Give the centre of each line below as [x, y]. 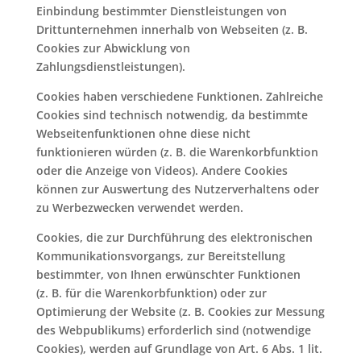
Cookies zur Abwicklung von [113, 48]
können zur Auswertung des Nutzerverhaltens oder [177, 189]
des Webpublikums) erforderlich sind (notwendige [173, 330]
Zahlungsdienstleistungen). [110, 66]
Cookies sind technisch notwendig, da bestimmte [172, 115]
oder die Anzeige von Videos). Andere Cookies [162, 170]
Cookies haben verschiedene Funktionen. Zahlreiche [179, 96]
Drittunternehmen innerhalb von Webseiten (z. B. [172, 29]
